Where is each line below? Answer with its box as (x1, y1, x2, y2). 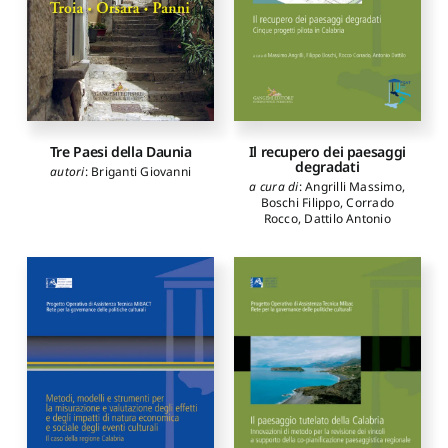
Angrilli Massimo (305, 178, 402, 196)
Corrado (346, 194, 395, 212)
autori (50, 162, 85, 180)
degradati (295, 157, 360, 177)
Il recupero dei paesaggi (248, 142, 406, 162)
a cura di (249, 178, 299, 196)
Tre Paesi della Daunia (49, 141, 192, 161)
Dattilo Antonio (304, 210, 391, 228)
